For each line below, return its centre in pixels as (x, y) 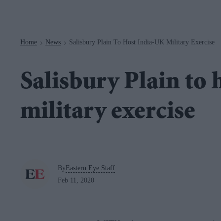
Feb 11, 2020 (76, 180)
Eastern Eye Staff (90, 168)
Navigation (85, 5)
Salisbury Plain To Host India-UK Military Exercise (142, 42)
